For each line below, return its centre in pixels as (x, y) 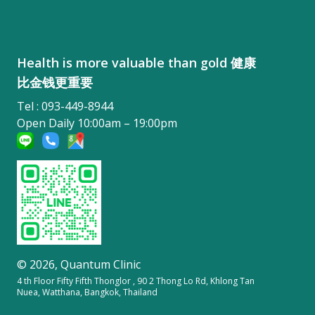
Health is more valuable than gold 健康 (136, 62)
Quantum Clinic (101, 265)
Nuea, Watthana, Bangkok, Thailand (87, 292)
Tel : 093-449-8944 (65, 106)
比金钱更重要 (55, 82)
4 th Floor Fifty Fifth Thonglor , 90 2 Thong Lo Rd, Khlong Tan (136, 281)
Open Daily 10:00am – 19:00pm (97, 123)
